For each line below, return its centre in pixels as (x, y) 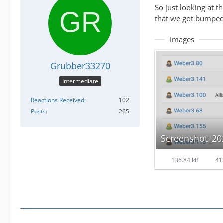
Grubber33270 (80, 66)
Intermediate (80, 81)
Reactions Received (57, 100)
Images (182, 40)
